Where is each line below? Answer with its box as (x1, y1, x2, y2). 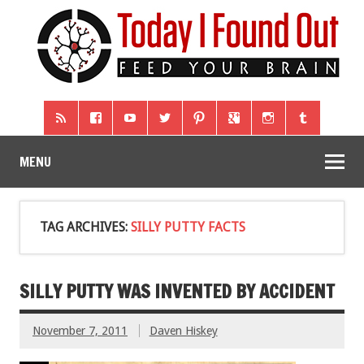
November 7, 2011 (32, 324, 128, 338)
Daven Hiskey (149, 324, 218, 338)
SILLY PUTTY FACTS (131, 219, 245, 235)
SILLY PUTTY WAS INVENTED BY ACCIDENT (19, 279, 335, 305)
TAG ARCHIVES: (40, 219, 131, 235)
